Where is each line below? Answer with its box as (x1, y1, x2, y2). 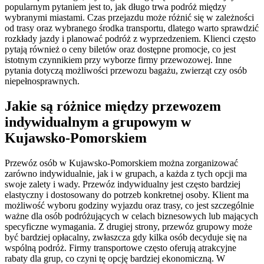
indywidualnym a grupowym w (5, 114, 191, 130)
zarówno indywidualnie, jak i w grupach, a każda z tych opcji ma (5, 168, 247, 179)
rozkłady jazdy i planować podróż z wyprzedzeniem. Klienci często (5, 33, 256, 44)
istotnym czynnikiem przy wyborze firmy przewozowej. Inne (5, 54, 232, 65)
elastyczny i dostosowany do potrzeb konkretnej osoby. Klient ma (5, 189, 249, 200)
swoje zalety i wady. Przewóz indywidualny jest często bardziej (5, 179, 240, 189)
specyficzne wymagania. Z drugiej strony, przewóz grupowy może (5, 221, 252, 232)
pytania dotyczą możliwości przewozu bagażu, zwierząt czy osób (5, 65, 247, 75)
